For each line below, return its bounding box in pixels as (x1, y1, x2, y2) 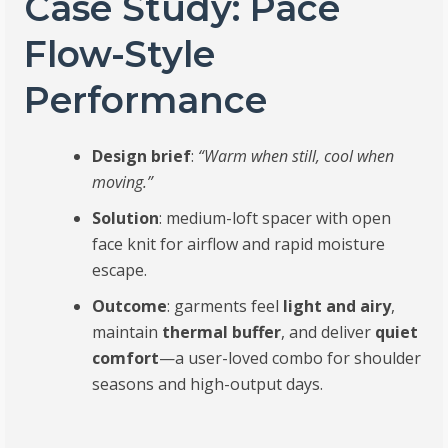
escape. (92, 258, 148, 281)
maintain (92, 320, 163, 343)
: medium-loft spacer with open (159, 206, 392, 229)
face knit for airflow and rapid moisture (92, 232, 386, 255)
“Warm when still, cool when (198, 144, 395, 167)
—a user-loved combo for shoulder (159, 346, 422, 369)
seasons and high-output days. (92, 372, 324, 395)
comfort (92, 346, 160, 369)
